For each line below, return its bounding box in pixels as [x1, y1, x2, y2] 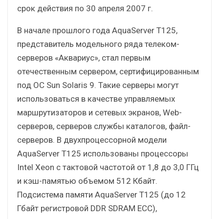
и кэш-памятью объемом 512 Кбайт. [17, 175, 157, 186]
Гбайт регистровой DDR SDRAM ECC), [17, 203, 157, 213]
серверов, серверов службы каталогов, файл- [17, 121, 191, 131]
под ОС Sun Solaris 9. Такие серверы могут [17, 80, 179, 90]
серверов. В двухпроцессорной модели [17, 134, 167, 145]
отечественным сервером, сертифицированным [17, 66, 199, 76]
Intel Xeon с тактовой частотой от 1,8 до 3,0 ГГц [17, 162, 199, 172]
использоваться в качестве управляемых [17, 93, 175, 104]
